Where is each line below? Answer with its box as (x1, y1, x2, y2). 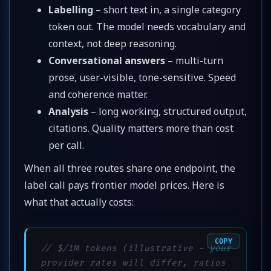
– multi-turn (165, 53, 223, 67)
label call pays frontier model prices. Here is (24, 178, 224, 192)
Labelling (48, 2, 93, 16)
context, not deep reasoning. (48, 36, 177, 50)
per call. (48, 138, 84, 152)
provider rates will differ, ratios (41, 258, 226, 269)
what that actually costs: (24, 195, 134, 209)
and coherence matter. (48, 87, 148, 101)
